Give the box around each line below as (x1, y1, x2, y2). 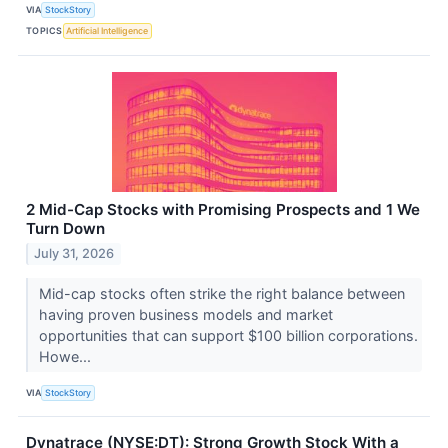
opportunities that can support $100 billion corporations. (38, 327, 418, 345)
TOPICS (26, 25, 63, 37)
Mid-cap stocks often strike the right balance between (38, 285, 405, 303)
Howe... (38, 348, 95, 366)
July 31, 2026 (34, 246, 115, 262)
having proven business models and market (38, 306, 333, 324)
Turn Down (26, 218, 105, 238)
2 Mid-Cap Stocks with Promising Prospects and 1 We (26, 199, 420, 219)
